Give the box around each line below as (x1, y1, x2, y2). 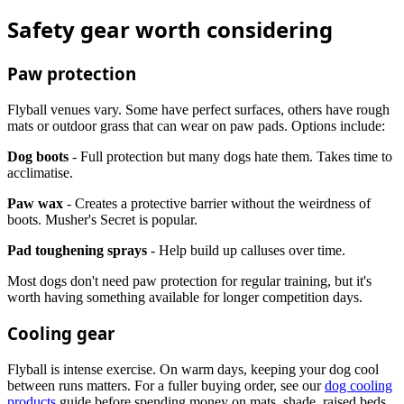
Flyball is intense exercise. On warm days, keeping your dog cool (7, 362, 379, 378)
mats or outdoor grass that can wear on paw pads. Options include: (7, 117, 385, 133)
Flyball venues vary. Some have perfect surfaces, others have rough (7, 101, 390, 117)
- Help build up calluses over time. (147, 242, 345, 258)
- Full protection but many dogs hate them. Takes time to (69, 148, 392, 164)
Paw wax (7, 195, 63, 211)
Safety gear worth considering (7, 14, 333, 44)
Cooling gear (7, 322, 115, 345)
